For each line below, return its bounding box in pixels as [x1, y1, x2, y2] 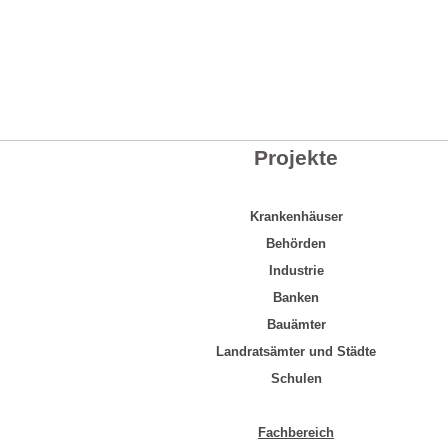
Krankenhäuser [249, 209, 343, 224]
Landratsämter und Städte [216, 344, 376, 359]
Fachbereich [258, 425, 334, 440]
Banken [273, 290, 319, 305]
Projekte [254, 146, 338, 170]
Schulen [270, 371, 322, 386]
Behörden [266, 236, 326, 251]
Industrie [268, 263, 324, 278]
